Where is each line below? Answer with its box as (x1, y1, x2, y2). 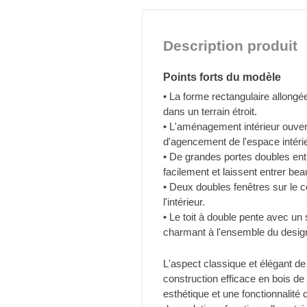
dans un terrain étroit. (163, 106, 257, 118)
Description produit (163, 38, 297, 54)
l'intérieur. (163, 196, 205, 208)
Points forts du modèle (163, 71, 281, 84)
